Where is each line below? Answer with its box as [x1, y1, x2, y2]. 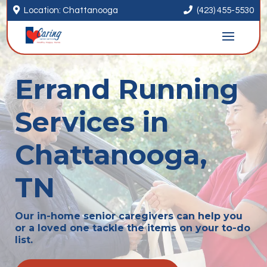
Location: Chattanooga [24, 6, 119, 15]
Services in [15, 105, 169, 139]
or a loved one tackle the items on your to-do [15, 222, 250, 234]
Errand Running [15, 72, 238, 106]
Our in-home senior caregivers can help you [15, 210, 243, 222]
